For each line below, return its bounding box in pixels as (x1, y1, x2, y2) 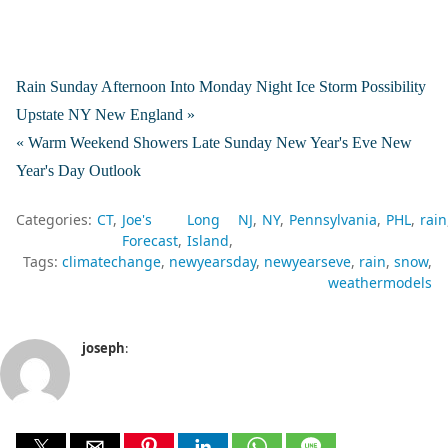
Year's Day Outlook (16, 162, 141, 180)
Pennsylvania (289, 210, 377, 230)
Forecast (122, 231, 178, 251)
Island (187, 231, 229, 251)
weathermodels (328, 273, 432, 293)
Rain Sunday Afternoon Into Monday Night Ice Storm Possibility (16, 78, 426, 96)
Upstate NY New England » (16, 106, 195, 124)
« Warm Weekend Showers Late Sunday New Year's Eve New (16, 134, 412, 152)
